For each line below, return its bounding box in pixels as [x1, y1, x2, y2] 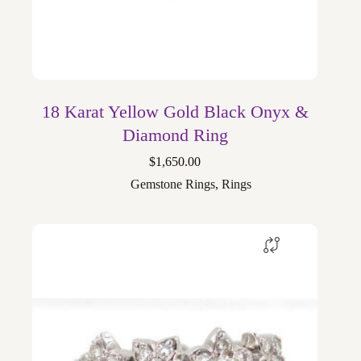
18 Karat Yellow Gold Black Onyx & [41, 102, 309, 122]
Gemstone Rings [131, 177, 216, 192]
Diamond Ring [122, 125, 228, 146]
